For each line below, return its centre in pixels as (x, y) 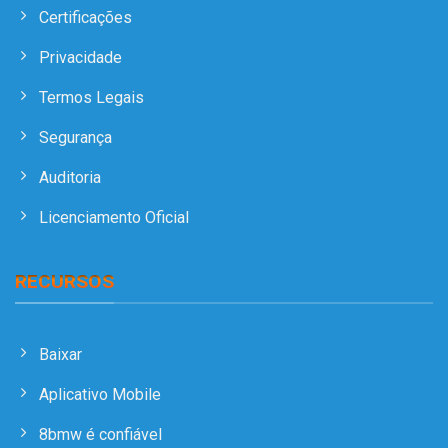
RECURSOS (64, 282)
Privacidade (80, 57)
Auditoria (70, 177)
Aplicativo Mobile (100, 394)
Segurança (75, 137)
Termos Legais (91, 97)
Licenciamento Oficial (114, 217)
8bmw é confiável (100, 434)
